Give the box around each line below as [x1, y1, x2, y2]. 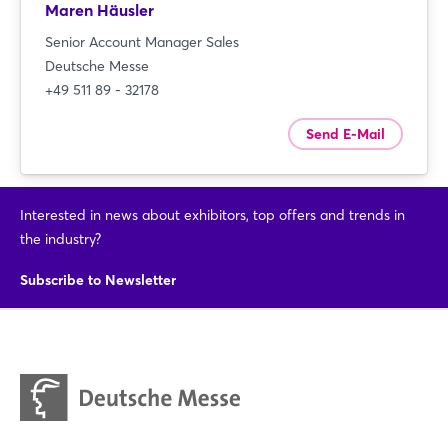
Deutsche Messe [45, 56, 149, 75]
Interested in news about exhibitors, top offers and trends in [20, 205, 405, 224]
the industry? [20, 229, 101, 248]
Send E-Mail [306, 124, 385, 143]
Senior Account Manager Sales [45, 32, 239, 51]
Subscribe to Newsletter [20, 270, 176, 289]
